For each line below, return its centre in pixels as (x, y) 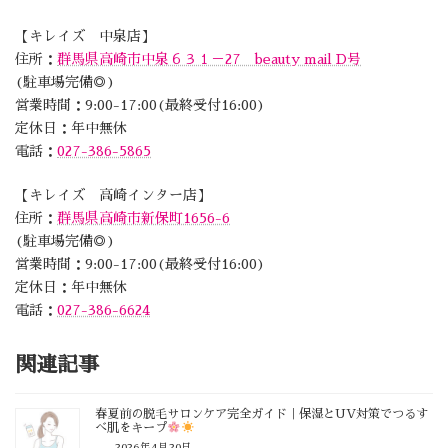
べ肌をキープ (131, 427)
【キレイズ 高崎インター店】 (113, 194)
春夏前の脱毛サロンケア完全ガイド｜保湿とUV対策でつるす (261, 413)
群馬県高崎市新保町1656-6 (143, 217)
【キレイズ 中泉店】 (85, 35)
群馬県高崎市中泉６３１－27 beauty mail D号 (209, 58)
